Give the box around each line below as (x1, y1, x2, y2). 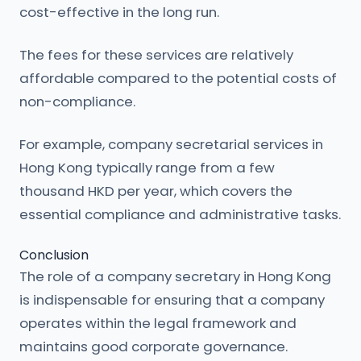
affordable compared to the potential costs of (19, 68, 337, 88)
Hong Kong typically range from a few (19, 158, 275, 177)
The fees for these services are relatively (19, 45, 293, 64)
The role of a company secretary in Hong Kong (19, 267, 331, 286)
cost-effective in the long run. (19, 2, 219, 22)
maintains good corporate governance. (19, 337, 288, 356)
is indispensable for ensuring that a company (19, 290, 325, 309)
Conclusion (19, 246, 89, 264)
